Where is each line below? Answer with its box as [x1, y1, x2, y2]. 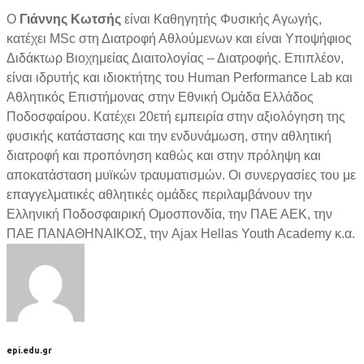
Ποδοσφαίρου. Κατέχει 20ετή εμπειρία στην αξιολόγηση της [6, 109, 345, 123]
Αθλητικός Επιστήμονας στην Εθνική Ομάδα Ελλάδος [6, 89, 314, 104]
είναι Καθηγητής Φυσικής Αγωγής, [121, 11, 322, 26]
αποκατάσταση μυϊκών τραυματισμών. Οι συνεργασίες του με [6, 167, 356, 182]
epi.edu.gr [6, 344, 52, 355]
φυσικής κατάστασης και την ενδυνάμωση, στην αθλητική [6, 128, 331, 143]
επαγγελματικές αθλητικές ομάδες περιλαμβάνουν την [6, 187, 312, 201]
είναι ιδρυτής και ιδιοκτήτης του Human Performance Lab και [6, 70, 353, 84]
